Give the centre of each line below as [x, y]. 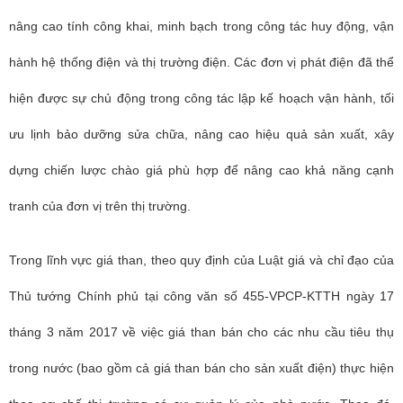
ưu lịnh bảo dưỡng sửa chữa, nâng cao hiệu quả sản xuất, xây [201, 134]
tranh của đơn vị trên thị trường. [100, 206]
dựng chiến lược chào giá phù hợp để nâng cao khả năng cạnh [201, 170]
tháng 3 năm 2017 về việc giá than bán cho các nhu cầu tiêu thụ [201, 332]
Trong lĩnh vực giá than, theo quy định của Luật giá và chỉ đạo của [201, 260]
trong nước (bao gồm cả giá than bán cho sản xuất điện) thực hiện [201, 368]
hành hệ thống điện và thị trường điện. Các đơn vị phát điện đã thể [201, 62]
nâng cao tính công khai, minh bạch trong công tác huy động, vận [201, 26]
